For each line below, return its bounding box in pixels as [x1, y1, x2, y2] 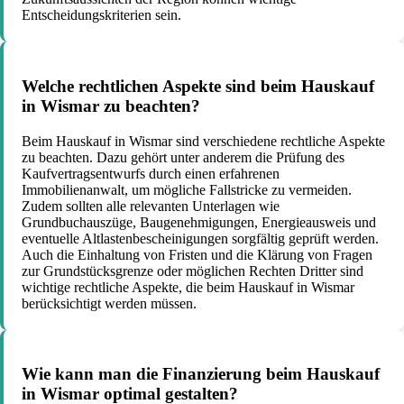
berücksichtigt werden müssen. [22, 295, 197, 311]
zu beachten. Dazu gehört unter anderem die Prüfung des [22, 149, 344, 165]
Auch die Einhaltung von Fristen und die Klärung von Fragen [22, 246, 372, 262]
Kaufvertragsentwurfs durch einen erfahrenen [22, 165, 280, 181]
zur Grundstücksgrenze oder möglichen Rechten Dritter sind [22, 262, 363, 279]
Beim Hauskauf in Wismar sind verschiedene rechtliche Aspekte [22, 133, 385, 149]
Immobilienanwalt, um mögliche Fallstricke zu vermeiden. [22, 181, 352, 197]
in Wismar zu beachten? [22, 96, 200, 115]
